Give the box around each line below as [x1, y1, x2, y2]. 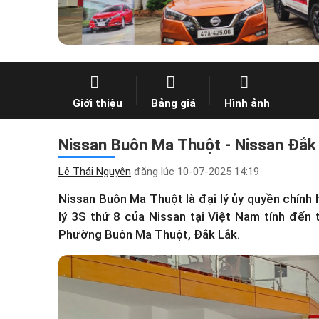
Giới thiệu [73, 96, 122, 110]
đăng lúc [131, 165, 177, 178]
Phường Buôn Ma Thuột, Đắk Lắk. [58, 227, 240, 241]
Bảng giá [151, 96, 196, 110]
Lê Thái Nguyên [58, 165, 131, 178]
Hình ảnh [224, 96, 270, 110]
